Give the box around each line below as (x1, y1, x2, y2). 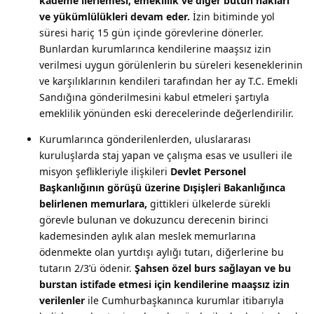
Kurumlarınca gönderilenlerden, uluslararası (39, 132, 251, 146)
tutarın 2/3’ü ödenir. (39, 261, 135, 275)
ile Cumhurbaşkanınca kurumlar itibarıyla (85, 293, 284, 307)
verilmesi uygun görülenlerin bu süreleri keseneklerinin (39, 57, 303, 71)
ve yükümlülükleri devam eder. (39, 9, 190, 23)
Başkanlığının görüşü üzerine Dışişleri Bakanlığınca (39, 180, 285, 194)
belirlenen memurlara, (39, 196, 147, 210)
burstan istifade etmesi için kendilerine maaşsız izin (39, 277, 289, 291)
